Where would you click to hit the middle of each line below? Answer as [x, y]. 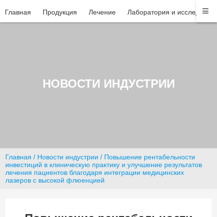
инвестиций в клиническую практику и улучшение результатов [104, 164]
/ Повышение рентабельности [147, 157]
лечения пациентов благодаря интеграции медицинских [95, 172]
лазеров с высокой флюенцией [55, 180]
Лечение [102, 12]
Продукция [60, 12]
